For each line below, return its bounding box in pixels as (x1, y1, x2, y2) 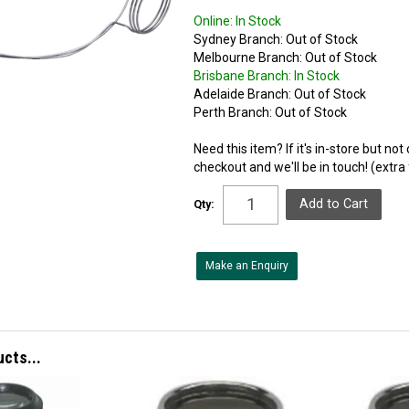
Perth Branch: (194, 104, 273, 120)
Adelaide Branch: (194, 86, 292, 101)
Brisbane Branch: (194, 68, 292, 83)
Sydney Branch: (194, 31, 284, 47)
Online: (194, 13, 234, 28)
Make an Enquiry (205, 258, 289, 272)
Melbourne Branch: (194, 49, 303, 65)
